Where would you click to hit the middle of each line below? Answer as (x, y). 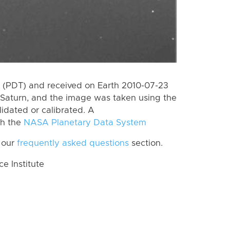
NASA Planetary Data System (85, 122)
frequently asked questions (73, 143)
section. (146, 143)
